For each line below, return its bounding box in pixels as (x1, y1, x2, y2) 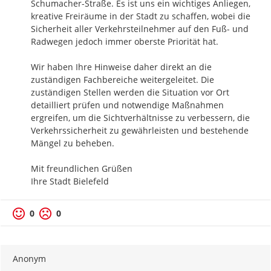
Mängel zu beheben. (31, 137, 117, 149)
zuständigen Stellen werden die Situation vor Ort (31, 86, 229, 98)
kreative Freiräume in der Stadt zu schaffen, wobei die (31, 10, 250, 22)
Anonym (13, 253, 46, 265)
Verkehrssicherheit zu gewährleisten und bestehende (31, 124, 249, 136)
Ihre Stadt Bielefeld (31, 175, 109, 187)
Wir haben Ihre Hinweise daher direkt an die (31, 60, 212, 73)
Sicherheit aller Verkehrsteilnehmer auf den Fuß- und (31, 22, 249, 34)
